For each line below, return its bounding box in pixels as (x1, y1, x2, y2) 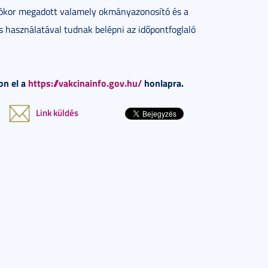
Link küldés (36, 106, 78, 119)
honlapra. (144, 76, 184, 90)
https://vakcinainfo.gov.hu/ (28, 76, 142, 90)
